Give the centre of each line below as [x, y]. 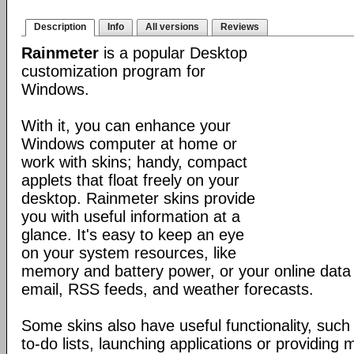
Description [60, 27]
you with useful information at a [131, 217]
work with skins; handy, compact [134, 162]
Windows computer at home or [129, 144]
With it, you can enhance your [126, 126]
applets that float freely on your [130, 180]
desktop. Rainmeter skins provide [138, 198]
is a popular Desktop [173, 53]
